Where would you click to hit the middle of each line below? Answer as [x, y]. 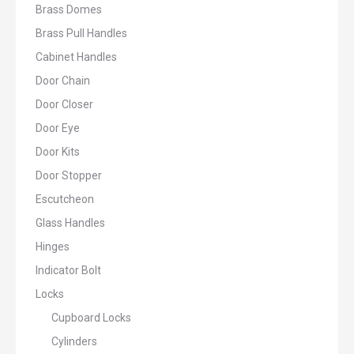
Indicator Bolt [68, 270]
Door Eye [58, 128]
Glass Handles [70, 223]
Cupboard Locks [91, 318]
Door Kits [58, 152]
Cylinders [74, 341]
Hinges [53, 247]
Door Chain [63, 81]
